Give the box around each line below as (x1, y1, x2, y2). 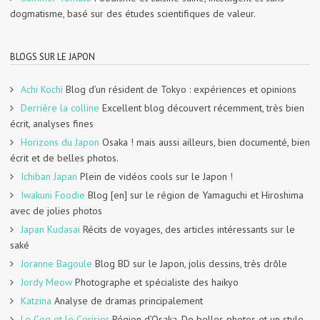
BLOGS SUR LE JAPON (10, 50, 95, 63)
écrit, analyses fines (10, 116, 94, 130)
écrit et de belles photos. (10, 151, 119, 164)
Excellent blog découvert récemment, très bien (99, 101, 304, 114)
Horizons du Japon (21, 135, 99, 149)
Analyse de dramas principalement (51, 294, 203, 307)
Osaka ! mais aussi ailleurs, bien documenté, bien (99, 135, 310, 149)
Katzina (21, 294, 51, 307)
